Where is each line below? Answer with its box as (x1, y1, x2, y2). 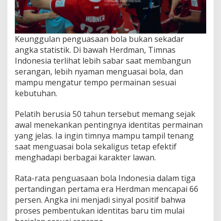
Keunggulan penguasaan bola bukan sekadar (15, 34, 184, 45)
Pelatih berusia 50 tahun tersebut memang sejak (15, 109, 195, 120)
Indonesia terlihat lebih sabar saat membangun (15, 55, 191, 67)
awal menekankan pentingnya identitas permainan (15, 119, 203, 131)
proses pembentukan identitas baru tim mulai (15, 205, 184, 217)
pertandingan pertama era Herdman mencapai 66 (15, 184, 198, 195)
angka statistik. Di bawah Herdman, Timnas (15, 44, 176, 56)
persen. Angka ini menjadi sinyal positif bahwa (15, 194, 185, 206)
